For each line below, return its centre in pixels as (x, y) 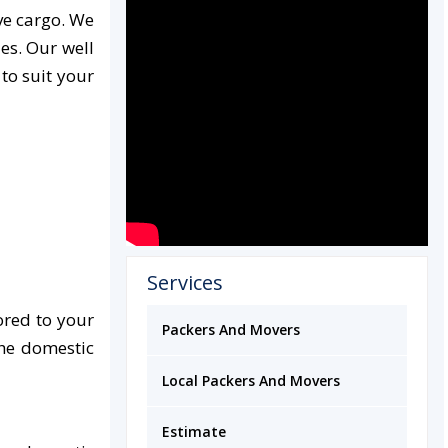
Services (185, 282)
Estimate (194, 431)
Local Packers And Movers (251, 380)
